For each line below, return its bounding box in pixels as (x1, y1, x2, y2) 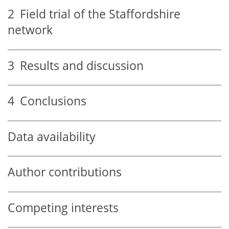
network (8, 22, 53, 38)
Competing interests (8, 199, 119, 216)
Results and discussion (14, 57, 144, 74)
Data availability (8, 128, 96, 145)
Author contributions (8, 164, 122, 180)
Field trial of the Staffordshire (14, 6, 180, 22)
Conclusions (14, 93, 86, 109)
